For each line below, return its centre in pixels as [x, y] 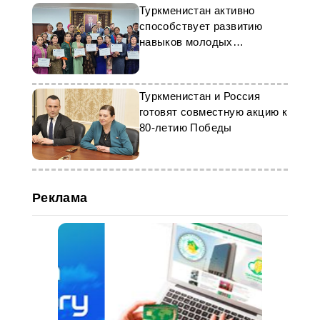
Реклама [60, 198]
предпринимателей [188, 57]
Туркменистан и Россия [200, 96]
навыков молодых [186, 42]
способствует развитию [201, 26]
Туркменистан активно [197, 10]
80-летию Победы [185, 127]
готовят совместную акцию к [213, 112]
